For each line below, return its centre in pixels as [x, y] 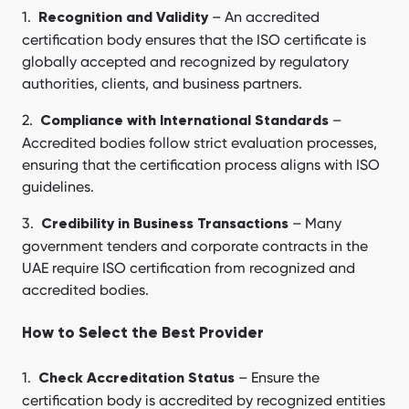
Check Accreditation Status [136, 379]
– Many [315, 224]
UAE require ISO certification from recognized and [189, 268]
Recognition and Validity [125, 19]
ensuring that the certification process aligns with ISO [201, 165]
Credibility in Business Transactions [165, 225]
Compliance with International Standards [184, 122]
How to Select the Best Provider [143, 334]
